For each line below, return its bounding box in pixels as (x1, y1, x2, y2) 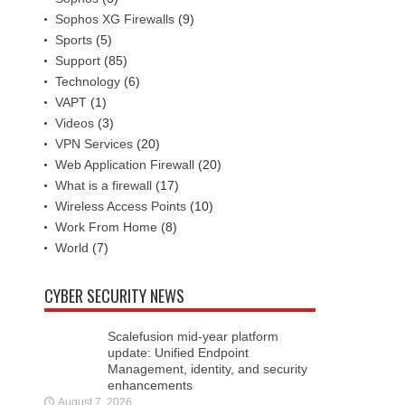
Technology (55, 74, 120, 89)
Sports (55, 33, 92, 48)
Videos (55, 116, 94, 131)
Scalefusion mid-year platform (108, 329, 278, 344)
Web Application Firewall (55, 157, 194, 173)
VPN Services (55, 137, 133, 152)
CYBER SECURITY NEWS (44, 284, 184, 308)
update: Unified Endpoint (108, 345, 249, 361)
